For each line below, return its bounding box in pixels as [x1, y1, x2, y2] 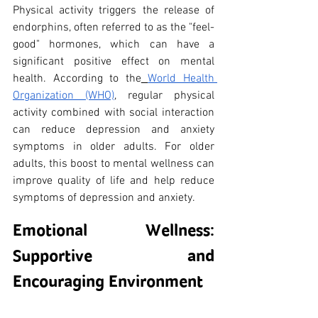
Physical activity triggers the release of [13, 3, 214, 18]
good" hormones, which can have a [13, 37, 214, 52]
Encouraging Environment [13, 270, 203, 291]
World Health [148, 71, 215, 86]
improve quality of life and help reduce [13, 173, 214, 188]
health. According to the [13, 71, 141, 86]
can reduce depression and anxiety [13, 122, 214, 137]
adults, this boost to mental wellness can [13, 156, 214, 171]
